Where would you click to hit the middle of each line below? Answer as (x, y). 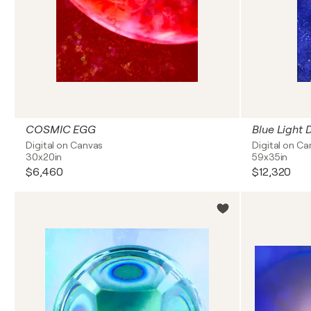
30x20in (44, 157)
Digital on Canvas (65, 145)
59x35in (270, 157)
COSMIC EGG (61, 130)
